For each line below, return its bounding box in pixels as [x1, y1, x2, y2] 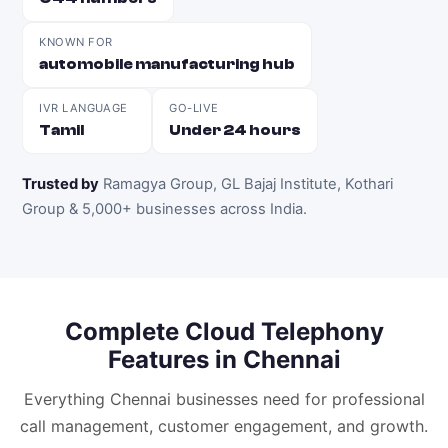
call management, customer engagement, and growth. [20, 416, 428, 436]
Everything [23, 389, 110, 409]
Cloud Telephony [184, 317, 384, 346]
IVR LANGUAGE [39, 101, 128, 115]
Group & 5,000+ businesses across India [22, 200, 304, 218]
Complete [64, 317, 185, 346]
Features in [107, 345, 243, 374]
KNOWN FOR [39, 35, 113, 49]
